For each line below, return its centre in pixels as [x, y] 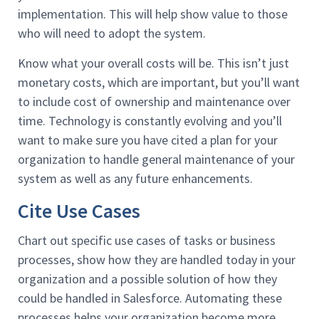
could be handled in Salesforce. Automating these [150, 298]
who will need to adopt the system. [112, 33]
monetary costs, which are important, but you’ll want [159, 82]
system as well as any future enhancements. [135, 178]
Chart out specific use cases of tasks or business [147, 240]
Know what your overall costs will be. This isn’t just [153, 63]
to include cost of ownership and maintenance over [154, 101]
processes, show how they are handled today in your [157, 259]
